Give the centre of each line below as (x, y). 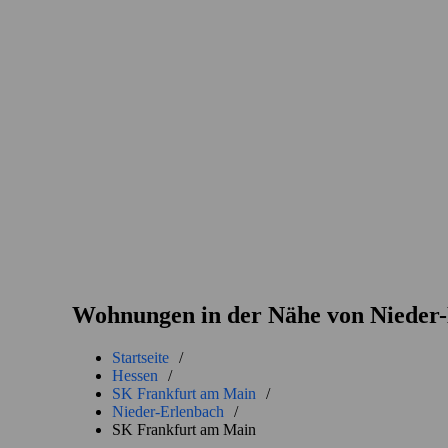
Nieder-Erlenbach (168, 412)
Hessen (135, 376)
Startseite (140, 358)
